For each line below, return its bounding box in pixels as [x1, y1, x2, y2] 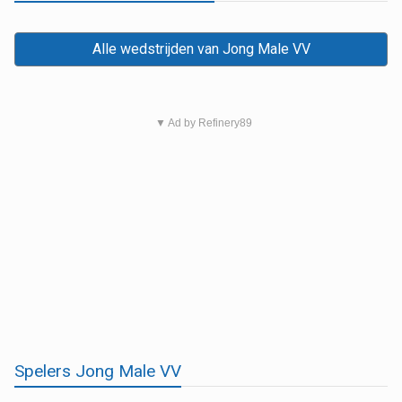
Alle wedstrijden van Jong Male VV [92, 39, 310, 57]
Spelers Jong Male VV [14, 360, 181, 381]
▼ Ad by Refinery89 [154, 116, 252, 129]
